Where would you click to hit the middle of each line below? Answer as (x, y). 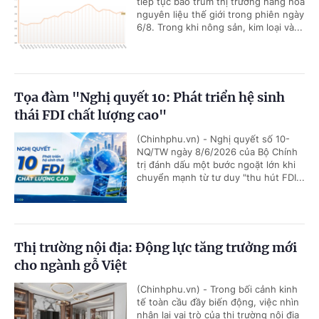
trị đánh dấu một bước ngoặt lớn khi (216, 165)
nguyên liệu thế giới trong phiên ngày (220, 15)
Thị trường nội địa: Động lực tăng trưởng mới (156, 248)
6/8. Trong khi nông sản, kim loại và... (220, 27)
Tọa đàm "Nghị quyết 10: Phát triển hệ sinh (150, 98)
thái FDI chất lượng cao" (90, 115)
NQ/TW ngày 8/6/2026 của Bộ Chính (217, 152)
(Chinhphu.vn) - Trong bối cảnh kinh (217, 289)
